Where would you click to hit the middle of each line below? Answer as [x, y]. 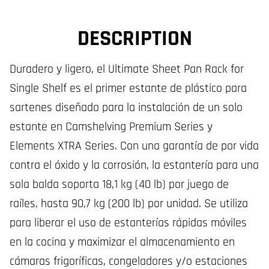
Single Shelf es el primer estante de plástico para [128, 88]
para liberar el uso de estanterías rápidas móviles [128, 223]
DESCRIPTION [134, 39]
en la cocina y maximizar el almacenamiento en [122, 242]
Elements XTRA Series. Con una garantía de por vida [134, 146]
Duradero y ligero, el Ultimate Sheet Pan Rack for [127, 69]
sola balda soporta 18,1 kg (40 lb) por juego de [119, 184]
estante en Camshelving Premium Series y [111, 127]
